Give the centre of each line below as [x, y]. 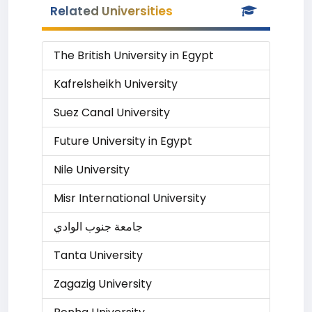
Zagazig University [103, 284]
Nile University [92, 170]
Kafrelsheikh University [116, 84]
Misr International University [130, 198]
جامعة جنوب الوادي [98, 227]
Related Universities [111, 11]
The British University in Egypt [134, 55]
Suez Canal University [112, 112]
